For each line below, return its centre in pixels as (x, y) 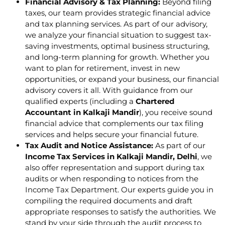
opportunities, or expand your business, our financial (122, 79)
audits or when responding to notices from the (112, 179)
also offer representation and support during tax (115, 168)
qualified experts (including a (80, 101)
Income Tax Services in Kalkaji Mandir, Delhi (111, 157)
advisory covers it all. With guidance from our (109, 90)
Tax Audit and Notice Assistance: (89, 146)
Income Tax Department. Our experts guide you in (119, 190)
